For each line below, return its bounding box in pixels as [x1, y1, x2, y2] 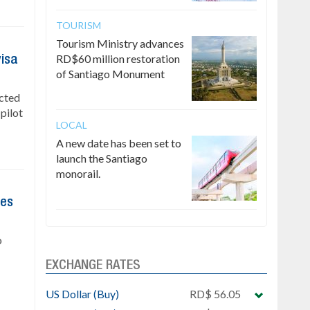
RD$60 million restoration [56, 52, 180, 65]
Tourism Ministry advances [56, 37, 184, 50]
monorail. [56, 167, 100, 180]
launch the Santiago [56, 152, 147, 165]
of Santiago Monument [56, 67, 165, 80]
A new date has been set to [56, 136, 181, 149]
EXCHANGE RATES [46, 259, 140, 272]
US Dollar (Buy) [46, 287, 119, 300]
